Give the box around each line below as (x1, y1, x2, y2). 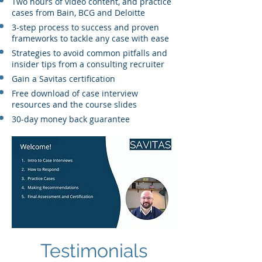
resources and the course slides (12, 99, 137, 110)
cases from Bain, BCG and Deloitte (12, 7, 145, 18)
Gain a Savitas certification (12, 73, 115, 84)
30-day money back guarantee (12, 113, 130, 125)
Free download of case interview (12, 88, 138, 99)
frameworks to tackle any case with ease (12, 33, 169, 44)
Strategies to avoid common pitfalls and (12, 47, 167, 58)
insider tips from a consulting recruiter (12, 58, 164, 70)
